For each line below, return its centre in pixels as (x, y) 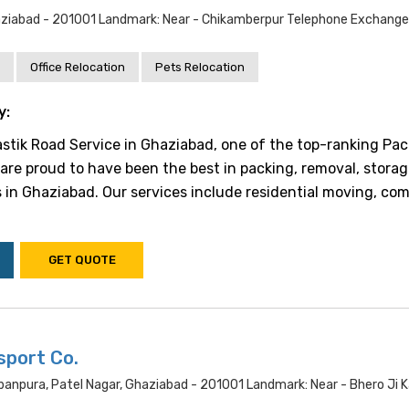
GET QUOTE (82, 260)
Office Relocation (78, 67)
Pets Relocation (200, 67)
